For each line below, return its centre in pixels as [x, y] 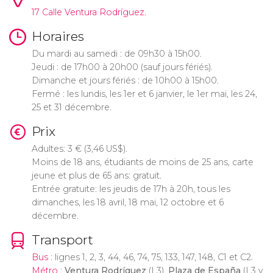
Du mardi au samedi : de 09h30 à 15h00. [116, 54]
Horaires [58, 37]
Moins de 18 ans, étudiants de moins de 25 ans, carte [142, 162]
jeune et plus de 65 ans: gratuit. [96, 175]
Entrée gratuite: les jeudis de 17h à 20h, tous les [131, 189]
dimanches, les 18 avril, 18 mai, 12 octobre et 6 [127, 202]
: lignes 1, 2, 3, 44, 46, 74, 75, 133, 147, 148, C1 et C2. [150, 257]
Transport [62, 239]
